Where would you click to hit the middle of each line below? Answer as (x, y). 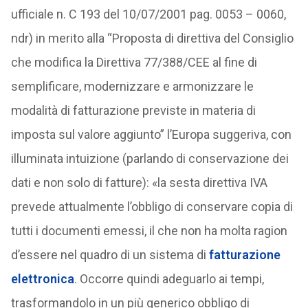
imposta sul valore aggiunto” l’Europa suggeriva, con (151, 134)
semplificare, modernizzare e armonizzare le (132, 86)
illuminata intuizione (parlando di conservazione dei (150, 158)
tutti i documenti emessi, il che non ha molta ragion (149, 231)
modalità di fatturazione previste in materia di (133, 110)
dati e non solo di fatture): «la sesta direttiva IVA (139, 183)
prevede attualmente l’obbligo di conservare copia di (152, 207)
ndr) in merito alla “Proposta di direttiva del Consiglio (152, 38)
